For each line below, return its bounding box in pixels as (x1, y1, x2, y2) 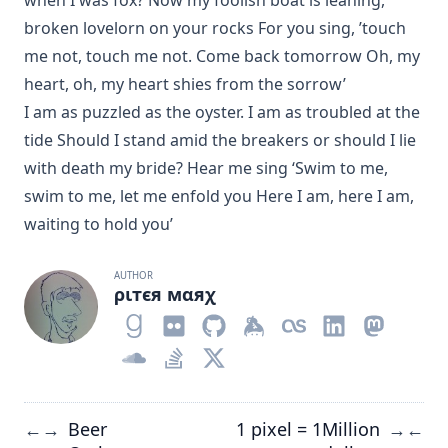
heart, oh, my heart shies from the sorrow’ (24, 73, 346, 95)
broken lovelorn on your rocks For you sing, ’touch (24, 17, 406, 39)
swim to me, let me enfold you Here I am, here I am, (24, 185, 414, 207)
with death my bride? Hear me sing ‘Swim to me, (24, 157, 388, 179)
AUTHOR (114, 269, 154, 282)
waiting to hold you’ (24, 213, 173, 235)
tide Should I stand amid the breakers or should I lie (24, 129, 416, 151)
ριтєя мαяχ (114, 282, 217, 306)
